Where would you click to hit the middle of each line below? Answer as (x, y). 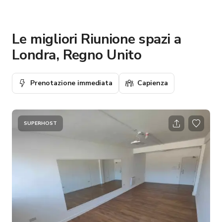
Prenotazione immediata (71, 83)
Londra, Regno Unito (77, 55)
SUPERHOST (40, 123)
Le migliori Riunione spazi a (97, 39)
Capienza (152, 83)
